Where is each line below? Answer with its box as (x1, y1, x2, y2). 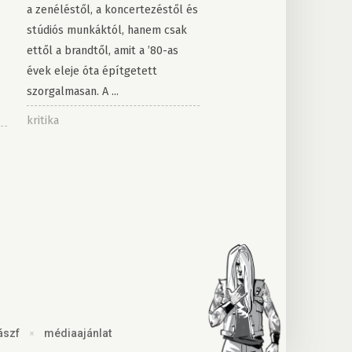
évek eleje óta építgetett (26, 64, 157, 79)
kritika (26, 113, 59, 128)
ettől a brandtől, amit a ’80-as (26, 43, 178, 58)
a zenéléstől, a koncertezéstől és (26, 2, 198, 17)
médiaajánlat (43, 327, 112, 340)
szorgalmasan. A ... (26, 84, 119, 99)
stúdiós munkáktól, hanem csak (26, 23, 187, 38)
